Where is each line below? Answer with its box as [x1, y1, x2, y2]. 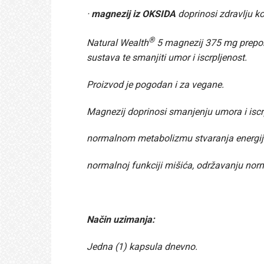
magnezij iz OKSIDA [91, 8, 176, 19]
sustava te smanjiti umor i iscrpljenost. [87, 52, 247, 64]
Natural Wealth [87, 37, 148, 49]
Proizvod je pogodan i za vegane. [87, 78, 224, 90]
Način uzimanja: [87, 213, 155, 225]
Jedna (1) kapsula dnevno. [87, 240, 197, 252]
